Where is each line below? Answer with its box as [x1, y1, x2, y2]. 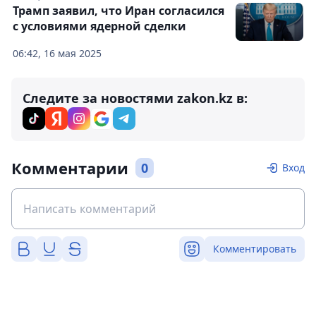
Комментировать [213, 242, 296, 255]
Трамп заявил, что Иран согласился [13, 3, 224, 18]
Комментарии [11, 157, 128, 178]
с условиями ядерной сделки [13, 18, 186, 34]
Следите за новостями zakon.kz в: [23, 90, 248, 107]
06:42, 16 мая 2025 [13, 47, 102, 60]
